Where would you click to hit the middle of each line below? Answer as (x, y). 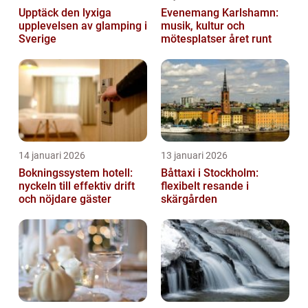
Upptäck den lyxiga (65, 12)
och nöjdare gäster (65, 199)
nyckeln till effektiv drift (77, 186)
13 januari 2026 (194, 155)
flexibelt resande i (205, 186)
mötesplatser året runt (216, 38)
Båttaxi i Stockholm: (210, 173)
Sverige (37, 38)
